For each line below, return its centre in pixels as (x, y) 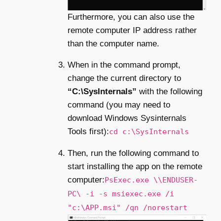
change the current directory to (124, 78)
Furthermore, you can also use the (131, 17)
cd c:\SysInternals (149, 131)
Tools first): (88, 131)
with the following (169, 91)
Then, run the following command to (133, 153)
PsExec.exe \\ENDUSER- (151, 180)
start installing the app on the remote (135, 166)
